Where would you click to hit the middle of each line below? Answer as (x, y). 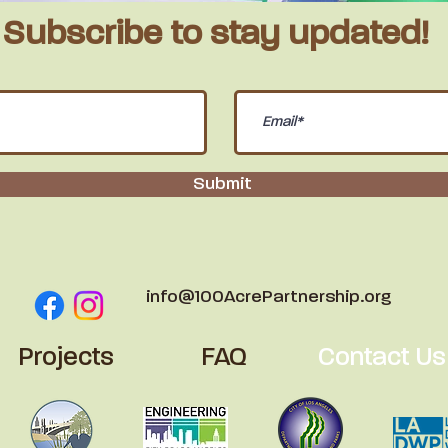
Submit (222, 184)
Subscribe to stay (145, 35)
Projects (65, 358)
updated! (358, 35)
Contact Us (381, 358)
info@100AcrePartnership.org (268, 297)
